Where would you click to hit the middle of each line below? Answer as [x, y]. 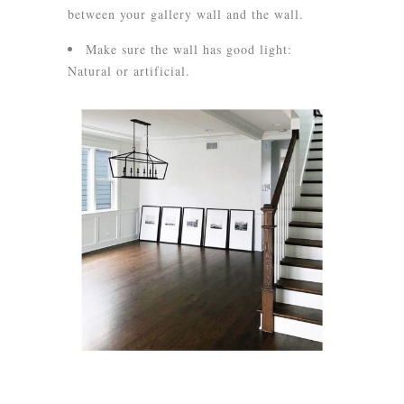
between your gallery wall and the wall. [186, 14]
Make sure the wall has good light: [189, 49]
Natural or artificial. [129, 71]
